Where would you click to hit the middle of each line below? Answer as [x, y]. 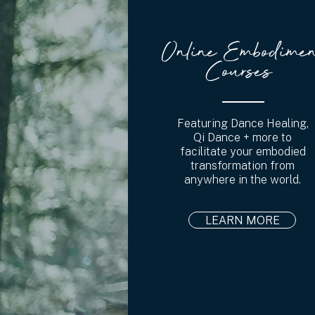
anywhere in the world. [243, 179]
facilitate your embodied [243, 151]
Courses [242, 72]
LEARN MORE [242, 220]
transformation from [243, 165]
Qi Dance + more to [243, 137]
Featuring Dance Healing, [243, 123]
